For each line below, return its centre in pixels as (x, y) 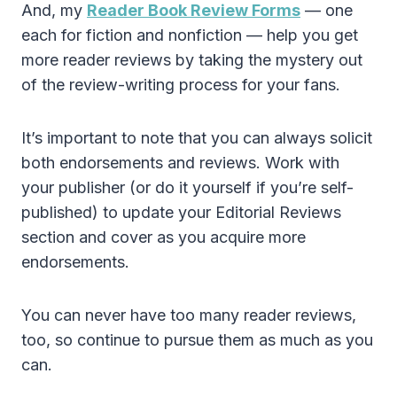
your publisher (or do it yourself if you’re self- (187, 187)
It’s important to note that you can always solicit (197, 137)
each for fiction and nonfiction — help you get (190, 35)
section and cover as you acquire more (163, 237)
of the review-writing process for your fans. (181, 84)
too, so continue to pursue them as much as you (197, 339)
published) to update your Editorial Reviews (181, 212)
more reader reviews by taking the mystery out (192, 59)
